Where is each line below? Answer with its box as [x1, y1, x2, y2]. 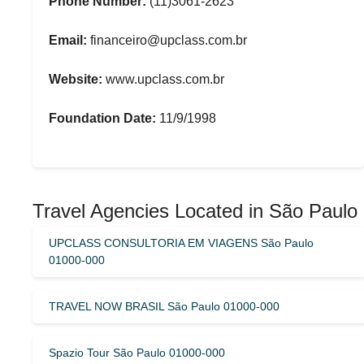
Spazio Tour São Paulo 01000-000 [49, 345, 225, 359]
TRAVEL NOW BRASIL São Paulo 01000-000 [49, 299, 279, 313]
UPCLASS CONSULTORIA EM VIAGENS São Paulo [49, 236, 314, 249]
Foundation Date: [49, 111, 156, 125]
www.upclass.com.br [102, 72, 224, 86]
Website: [49, 72, 102, 86]
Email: [49, 33, 87, 47]
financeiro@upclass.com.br [87, 33, 247, 47]
